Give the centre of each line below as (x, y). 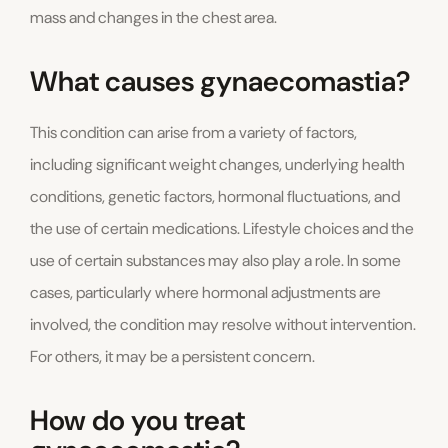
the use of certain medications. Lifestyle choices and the (222, 229)
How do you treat (137, 421)
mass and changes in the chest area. (153, 18)
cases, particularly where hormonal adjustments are (205, 293)
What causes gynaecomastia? (220, 82)
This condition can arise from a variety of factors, (193, 133)
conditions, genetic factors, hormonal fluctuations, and (215, 197)
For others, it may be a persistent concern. (172, 357)
